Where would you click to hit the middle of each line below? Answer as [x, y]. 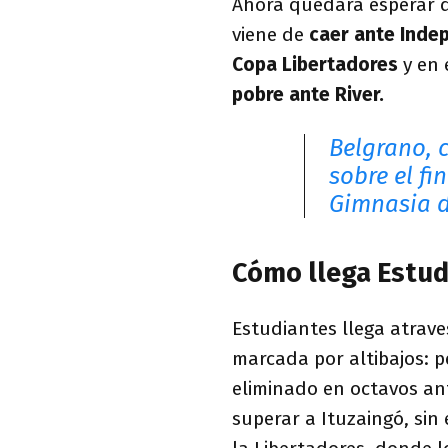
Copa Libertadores [315, 64]
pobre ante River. [308, 94]
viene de [270, 34]
